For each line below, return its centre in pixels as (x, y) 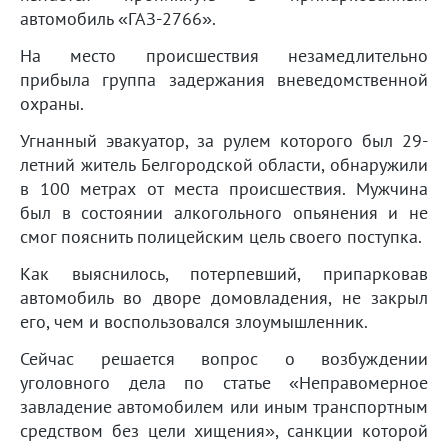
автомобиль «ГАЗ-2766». (118, 19)
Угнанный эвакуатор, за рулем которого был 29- (224, 141)
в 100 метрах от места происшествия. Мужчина (224, 189)
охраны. (52, 104)
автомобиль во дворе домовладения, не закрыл (224, 298)
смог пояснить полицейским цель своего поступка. (221, 237)
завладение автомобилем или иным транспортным (224, 407)
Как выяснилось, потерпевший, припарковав (224, 274)
